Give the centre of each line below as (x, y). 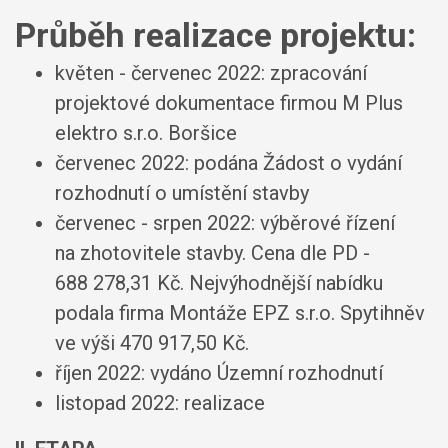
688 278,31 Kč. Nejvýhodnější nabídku (219, 282)
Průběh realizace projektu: (215, 35)
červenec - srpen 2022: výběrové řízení (225, 222)
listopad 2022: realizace (160, 402)
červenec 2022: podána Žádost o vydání (228, 162)
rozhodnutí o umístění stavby (182, 192)
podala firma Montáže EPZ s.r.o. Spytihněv (240, 312)
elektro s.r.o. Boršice (146, 132)
